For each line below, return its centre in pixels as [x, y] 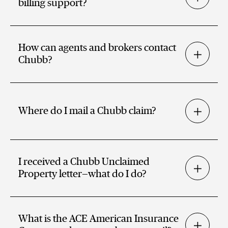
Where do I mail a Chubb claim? [87, 111]
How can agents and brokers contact [97, 48]
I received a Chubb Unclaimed [84, 162]
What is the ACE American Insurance [98, 219]
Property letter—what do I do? [82, 174]
